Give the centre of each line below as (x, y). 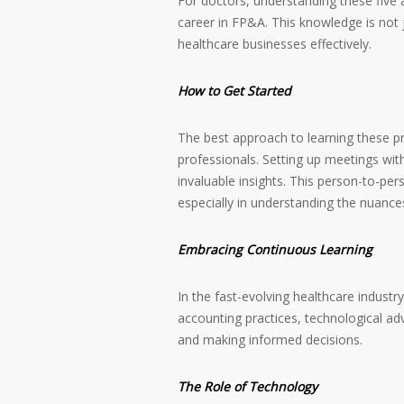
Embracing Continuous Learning (275, 249)
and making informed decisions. (270, 340)
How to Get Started (234, 91)
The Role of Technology (248, 386)
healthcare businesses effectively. (275, 44)
